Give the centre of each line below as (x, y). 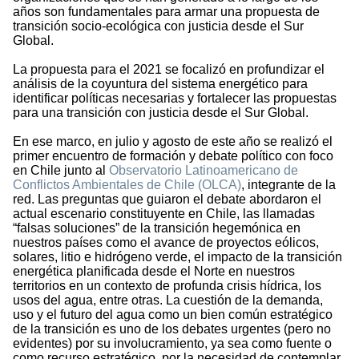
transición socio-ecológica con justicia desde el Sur (158, 26)
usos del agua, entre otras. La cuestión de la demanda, (168, 301)
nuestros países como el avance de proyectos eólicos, (166, 243)
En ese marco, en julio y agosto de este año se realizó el (173, 142)
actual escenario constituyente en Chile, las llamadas (164, 214)
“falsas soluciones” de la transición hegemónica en (157, 228)
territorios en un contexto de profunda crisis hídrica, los (167, 286)
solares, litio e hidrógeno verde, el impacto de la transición (177, 257)
